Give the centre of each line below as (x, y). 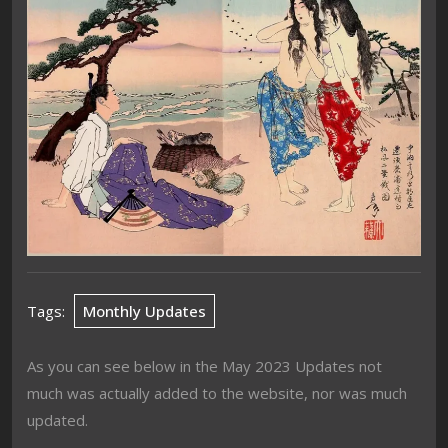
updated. (57, 419)
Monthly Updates (144, 310)
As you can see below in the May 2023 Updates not (204, 365)
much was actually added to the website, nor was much (217, 392)
